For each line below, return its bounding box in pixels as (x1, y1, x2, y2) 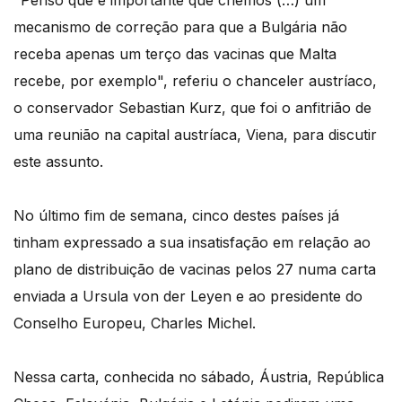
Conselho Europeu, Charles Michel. (13, 314, 256, 333)
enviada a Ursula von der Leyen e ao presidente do (13, 287, 363, 306)
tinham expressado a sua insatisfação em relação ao (13, 233, 371, 252)
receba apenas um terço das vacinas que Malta (13, 45, 336, 64)
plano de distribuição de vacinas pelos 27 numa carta (13, 260, 376, 279)
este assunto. (13, 153, 103, 171)
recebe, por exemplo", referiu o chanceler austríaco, (13, 72, 377, 91)
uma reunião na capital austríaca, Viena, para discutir (13, 126, 377, 144)
